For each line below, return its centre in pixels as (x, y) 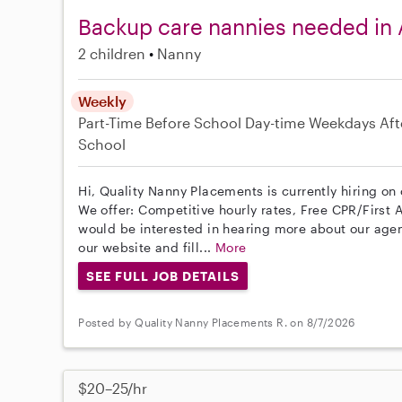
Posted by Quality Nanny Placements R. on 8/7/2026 (217, 322)
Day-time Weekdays (311, 122)
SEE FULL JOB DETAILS (163, 275)
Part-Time (112, 122)
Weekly (103, 100)
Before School (194, 122)
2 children (112, 53)
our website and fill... (147, 247)
